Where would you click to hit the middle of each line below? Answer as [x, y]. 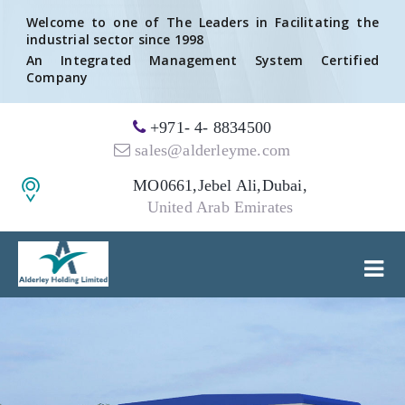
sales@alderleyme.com [211, 151]
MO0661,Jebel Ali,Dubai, [220, 186]
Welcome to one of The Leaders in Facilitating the [202, 23]
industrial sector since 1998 [115, 40]
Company [57, 78]
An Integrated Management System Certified [202, 61]
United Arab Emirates [220, 207]
